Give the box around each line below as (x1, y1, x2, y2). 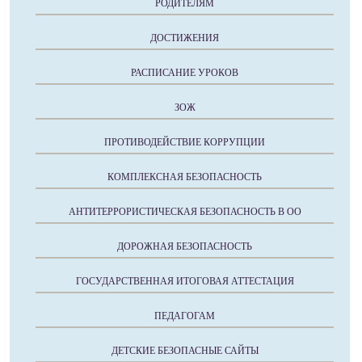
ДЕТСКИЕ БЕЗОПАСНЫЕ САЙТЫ (111, 345, 259, 357)
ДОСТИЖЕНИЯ (150, 32, 219, 44)
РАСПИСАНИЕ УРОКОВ (131, 67, 238, 79)
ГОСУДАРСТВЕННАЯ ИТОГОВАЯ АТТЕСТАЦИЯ (75, 276, 294, 288)
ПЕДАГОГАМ (154, 310, 215, 322)
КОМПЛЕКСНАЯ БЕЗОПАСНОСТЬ (107, 171, 262, 183)
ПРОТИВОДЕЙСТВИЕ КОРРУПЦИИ (104, 137, 265, 149)
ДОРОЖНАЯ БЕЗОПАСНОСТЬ (117, 241, 252, 253)
